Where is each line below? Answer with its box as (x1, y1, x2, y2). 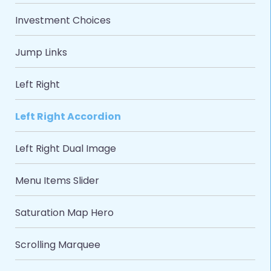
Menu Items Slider (15, 174, 99, 188)
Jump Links (15, 45, 67, 60)
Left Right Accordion (15, 109, 121, 124)
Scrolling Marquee (15, 238, 100, 252)
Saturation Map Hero (15, 206, 114, 220)
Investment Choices (15, 13, 111, 28)
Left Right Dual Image (15, 142, 116, 156)
